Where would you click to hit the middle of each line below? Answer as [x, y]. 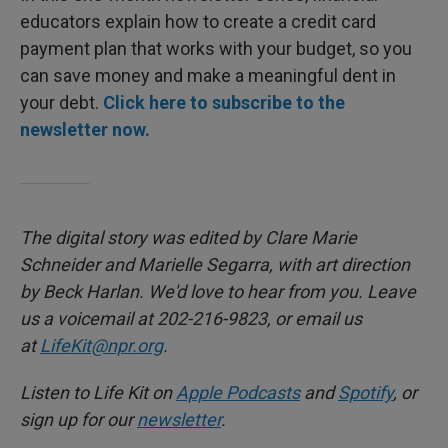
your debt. [61, 102]
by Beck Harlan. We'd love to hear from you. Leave [218, 291]
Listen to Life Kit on [98, 392]
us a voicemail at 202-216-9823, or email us [191, 318]
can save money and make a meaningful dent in [208, 75]
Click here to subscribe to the [224, 102]
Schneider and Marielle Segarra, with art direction [215, 264]
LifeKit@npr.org [101, 345]
